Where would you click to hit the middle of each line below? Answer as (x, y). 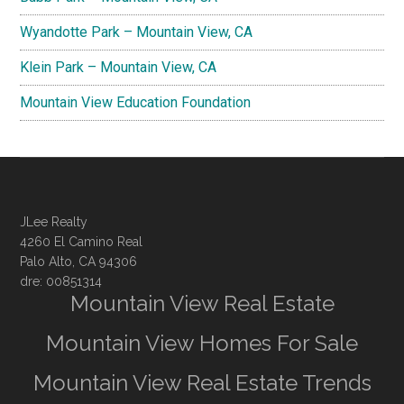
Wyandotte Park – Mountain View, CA (137, 32)
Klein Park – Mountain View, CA (119, 67)
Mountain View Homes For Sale (202, 343)
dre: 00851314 (61, 281)
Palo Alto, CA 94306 (79, 261)
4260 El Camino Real (82, 241)
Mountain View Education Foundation (136, 102)
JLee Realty (54, 221)
